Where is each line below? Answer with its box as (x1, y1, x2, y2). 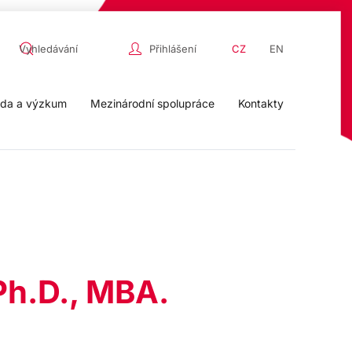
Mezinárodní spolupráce (90, 96, 214, 110)
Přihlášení (149, 42, 196, 55)
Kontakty (238, 96, 284, 110)
